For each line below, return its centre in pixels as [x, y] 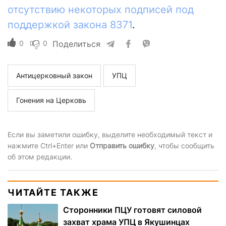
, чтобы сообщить [184, 146]
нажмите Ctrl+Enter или [49, 146]
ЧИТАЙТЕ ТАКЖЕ [53, 193]
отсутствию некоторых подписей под [101, 10]
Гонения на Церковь [51, 100]
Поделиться [76, 44]
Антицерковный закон [54, 76]
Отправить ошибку [122, 146]
